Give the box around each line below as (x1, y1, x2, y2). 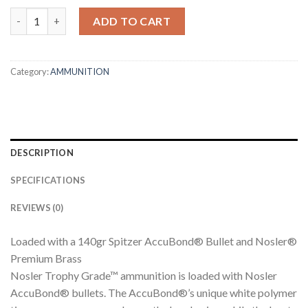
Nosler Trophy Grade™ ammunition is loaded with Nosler (10, 268, 277, 282)
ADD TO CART (93, 14, 171, 27)
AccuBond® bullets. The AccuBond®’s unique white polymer (10, 285, 297, 299)
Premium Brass (10, 251, 82, 265)
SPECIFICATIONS (10, 174, 86, 186)
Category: (10, 65, 50, 77)
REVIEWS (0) (10, 201, 63, 213)
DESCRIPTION (10, 146, 74, 158)
